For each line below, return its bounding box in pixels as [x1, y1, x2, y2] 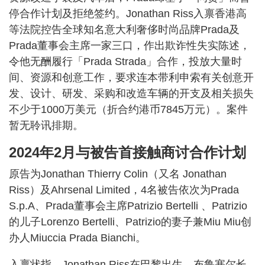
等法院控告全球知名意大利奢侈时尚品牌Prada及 [9, 24, 240, 36]
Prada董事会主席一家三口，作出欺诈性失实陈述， [9, 40, 250, 52]
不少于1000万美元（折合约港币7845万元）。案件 [9, 104, 248, 116]
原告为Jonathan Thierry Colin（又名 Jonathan [9, 168, 227, 180]
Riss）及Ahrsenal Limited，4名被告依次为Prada [9, 184, 239, 196]
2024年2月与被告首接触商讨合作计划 [9, 144, 246, 161]
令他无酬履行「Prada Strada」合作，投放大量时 [9, 56, 242, 68]
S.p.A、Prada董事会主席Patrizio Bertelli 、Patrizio [9, 200, 247, 212]
